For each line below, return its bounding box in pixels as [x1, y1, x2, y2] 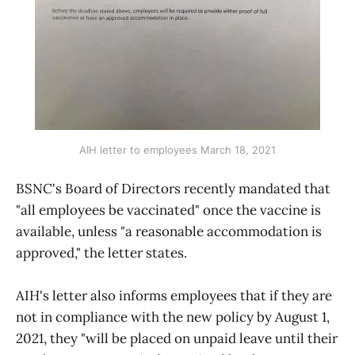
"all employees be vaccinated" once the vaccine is [16, 200, 321, 219]
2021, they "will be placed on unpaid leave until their [16, 330, 338, 348]
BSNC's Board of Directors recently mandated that [16, 179, 330, 197]
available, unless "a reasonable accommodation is [16, 222, 322, 240]
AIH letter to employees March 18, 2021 [79, 143, 276, 156]
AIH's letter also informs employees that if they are [16, 287, 332, 305]
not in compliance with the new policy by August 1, [16, 308, 330, 326]
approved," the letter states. [16, 243, 187, 261]
